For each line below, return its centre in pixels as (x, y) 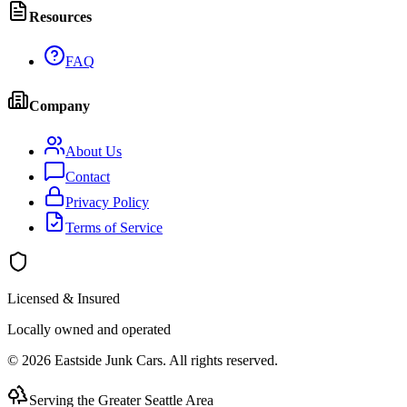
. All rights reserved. (220, 360)
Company (60, 106)
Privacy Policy (107, 202)
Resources (60, 16)
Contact (88, 176)
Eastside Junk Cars (109, 360)
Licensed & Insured (64, 298)
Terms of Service (114, 227)
